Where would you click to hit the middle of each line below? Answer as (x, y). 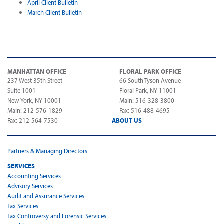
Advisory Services (30, 186)
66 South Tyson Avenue (150, 80)
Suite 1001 (22, 90)
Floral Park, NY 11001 (148, 90)
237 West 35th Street (35, 80)
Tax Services (23, 206)
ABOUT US (127, 120)
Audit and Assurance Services (46, 196)
